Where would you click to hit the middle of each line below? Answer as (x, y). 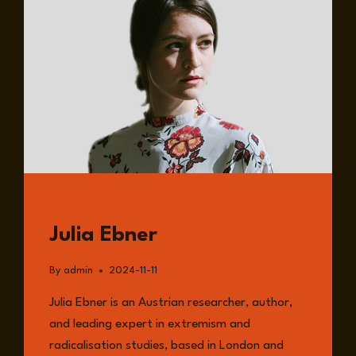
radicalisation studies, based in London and (167, 346)
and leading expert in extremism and (150, 325)
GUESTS (69, 206)
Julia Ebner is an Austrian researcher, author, (171, 303)
